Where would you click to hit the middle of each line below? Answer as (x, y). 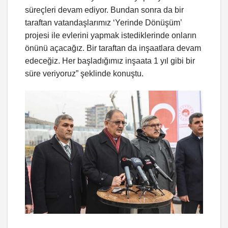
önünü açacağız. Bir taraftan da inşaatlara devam (113, 48)
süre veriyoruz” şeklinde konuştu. (84, 74)
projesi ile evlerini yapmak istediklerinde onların (111, 36)
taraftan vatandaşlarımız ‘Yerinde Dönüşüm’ (103, 23)
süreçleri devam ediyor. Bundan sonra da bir (104, 10)
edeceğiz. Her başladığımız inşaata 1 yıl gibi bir (110, 61)
